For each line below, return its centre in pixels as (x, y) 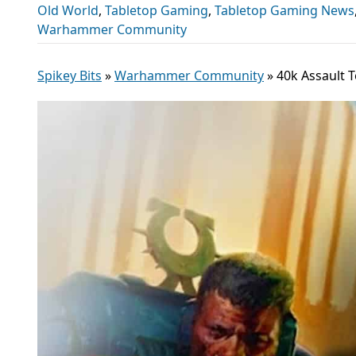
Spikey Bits (70, 75)
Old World (68, 10)
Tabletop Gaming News (284, 10)
